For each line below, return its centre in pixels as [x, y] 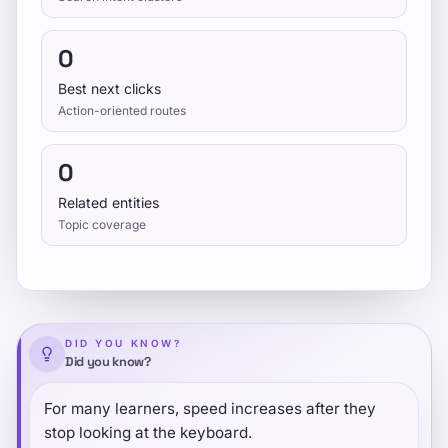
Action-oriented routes [122, 110]
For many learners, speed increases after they [210, 408]
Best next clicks [109, 88]
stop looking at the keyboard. [148, 432]
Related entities [108, 202]
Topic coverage [102, 224]
